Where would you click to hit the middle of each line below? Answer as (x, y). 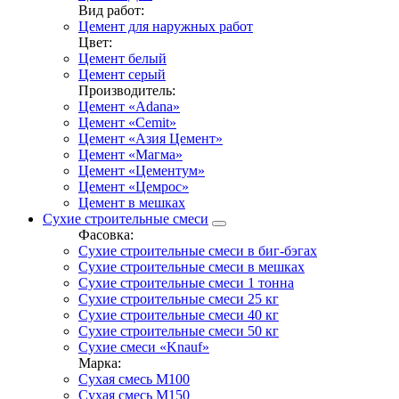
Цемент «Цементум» (142, 170)
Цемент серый (122, 74)
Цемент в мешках (132, 202)
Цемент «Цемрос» (134, 186)
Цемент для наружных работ (166, 26)
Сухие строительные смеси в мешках (191, 266)
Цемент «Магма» (130, 154)
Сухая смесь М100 (134, 379)
